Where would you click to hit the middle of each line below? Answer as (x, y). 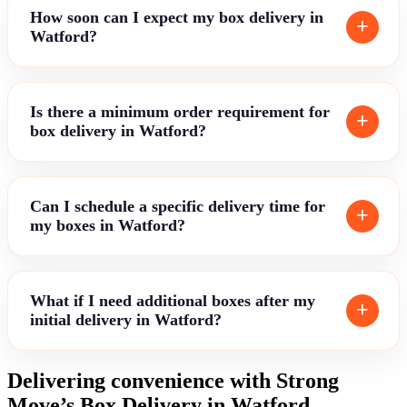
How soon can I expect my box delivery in (177, 17)
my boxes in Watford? (108, 225)
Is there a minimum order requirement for (180, 111)
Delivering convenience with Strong (173, 380)
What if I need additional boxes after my (173, 300)
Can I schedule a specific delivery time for (178, 206)
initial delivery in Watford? (126, 319)
